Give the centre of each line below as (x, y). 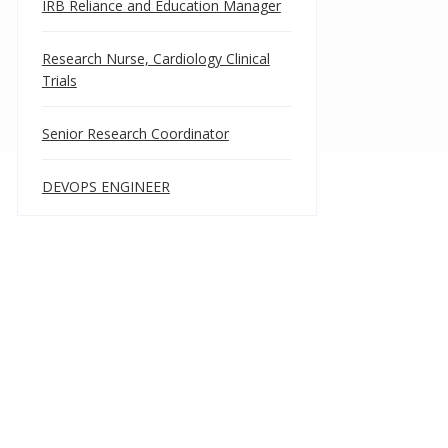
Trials (59, 80)
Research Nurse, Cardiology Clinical (155, 58)
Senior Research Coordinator (135, 133)
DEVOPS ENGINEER (105, 186)
